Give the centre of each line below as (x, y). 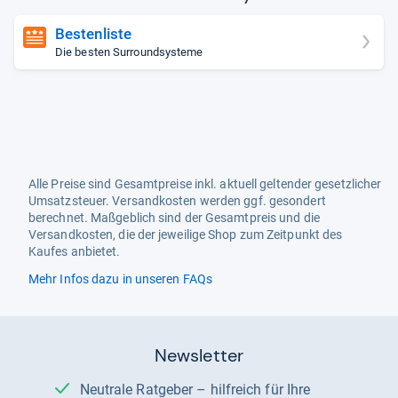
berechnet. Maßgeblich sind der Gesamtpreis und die (174, 218)
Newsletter (199, 355)
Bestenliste (94, 33)
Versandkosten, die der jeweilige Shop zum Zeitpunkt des (186, 235)
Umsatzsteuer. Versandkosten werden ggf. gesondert (177, 201)
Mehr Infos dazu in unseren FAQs (120, 279)
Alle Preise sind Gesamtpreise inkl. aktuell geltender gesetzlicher (205, 184)
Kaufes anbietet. (75, 251)
